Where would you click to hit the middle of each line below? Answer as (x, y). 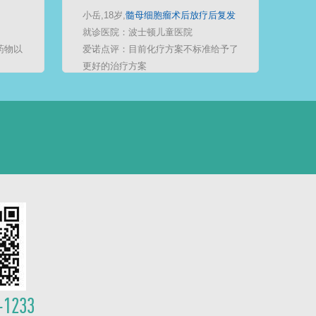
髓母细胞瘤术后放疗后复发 (181, 15)
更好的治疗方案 (115, 66)
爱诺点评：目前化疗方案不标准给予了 (160, 49)
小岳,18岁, (104, 15)
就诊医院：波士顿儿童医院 (138, 32)
